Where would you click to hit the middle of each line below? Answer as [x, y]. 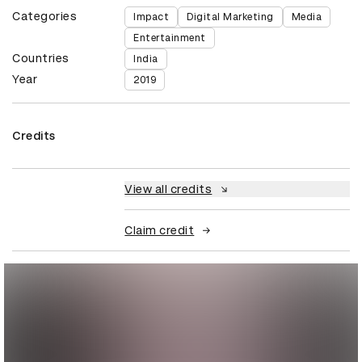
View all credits [168, 189]
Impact [152, 17]
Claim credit [160, 231]
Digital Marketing [230, 17]
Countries [41, 59]
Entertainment [170, 38]
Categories [44, 17]
